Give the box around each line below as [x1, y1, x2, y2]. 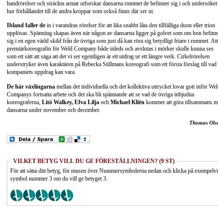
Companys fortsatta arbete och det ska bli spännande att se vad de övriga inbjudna [7, 91, 194, 98]
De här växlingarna [7, 83, 55, 90]
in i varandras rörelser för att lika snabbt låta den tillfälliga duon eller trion [45, 22, 215, 29]
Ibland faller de [7, 22, 45, 29]
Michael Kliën [110, 98, 145, 106]
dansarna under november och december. [7, 106, 100, 113]
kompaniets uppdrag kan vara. [7, 69, 76, 76]
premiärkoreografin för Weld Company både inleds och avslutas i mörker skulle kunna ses [7, 45, 214, 53]
